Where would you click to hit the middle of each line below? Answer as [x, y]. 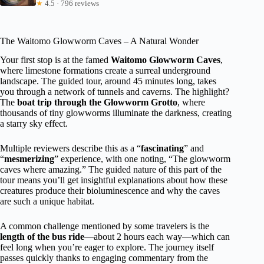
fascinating [162, 148]
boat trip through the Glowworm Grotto [97, 103]
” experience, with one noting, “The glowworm [142, 159]
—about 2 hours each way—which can [157, 237]
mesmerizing [29, 159]
